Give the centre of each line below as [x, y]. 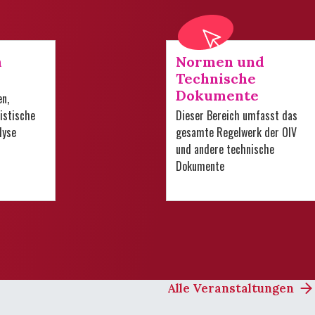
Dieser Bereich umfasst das [236, 116]
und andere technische [225, 149]
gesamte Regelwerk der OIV [236, 133]
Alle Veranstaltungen [231, 289]
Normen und [220, 62]
